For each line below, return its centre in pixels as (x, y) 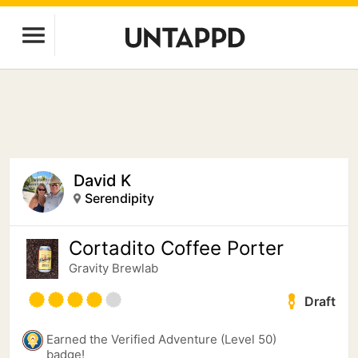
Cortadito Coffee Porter (176, 248)
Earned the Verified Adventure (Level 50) (161, 339)
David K (102, 181)
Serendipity (119, 198)
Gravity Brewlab (113, 268)
